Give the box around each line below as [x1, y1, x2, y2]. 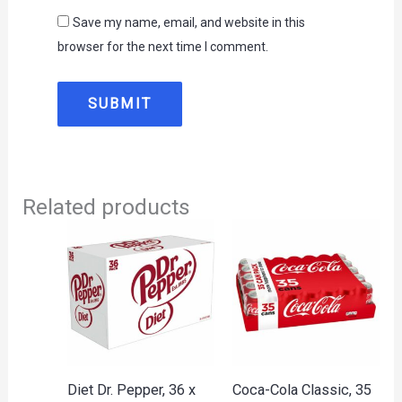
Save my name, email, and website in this [72, 15, 305, 31]
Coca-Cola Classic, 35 [232, 381, 371, 399]
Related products [22, 193, 191, 220]
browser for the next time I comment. [57, 39, 268, 55]
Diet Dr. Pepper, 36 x [66, 381, 196, 399]
